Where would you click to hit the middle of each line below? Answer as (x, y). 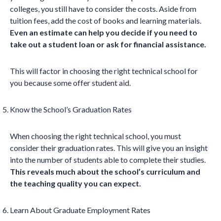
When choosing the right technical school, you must (95, 136)
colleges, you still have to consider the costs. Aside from (103, 9)
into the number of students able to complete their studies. (108, 160)
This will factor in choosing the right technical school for (104, 71)
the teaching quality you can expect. (76, 184)
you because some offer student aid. (71, 83)
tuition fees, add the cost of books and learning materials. (106, 21)
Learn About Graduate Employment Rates (80, 210)
